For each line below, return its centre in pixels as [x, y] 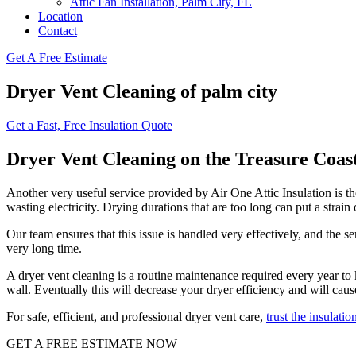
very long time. [44, 248]
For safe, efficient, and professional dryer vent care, [136, 316]
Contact [58, 31]
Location [60, 16]
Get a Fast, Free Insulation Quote [89, 125]
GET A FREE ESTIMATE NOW [92, 343]
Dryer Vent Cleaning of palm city [142, 91]
